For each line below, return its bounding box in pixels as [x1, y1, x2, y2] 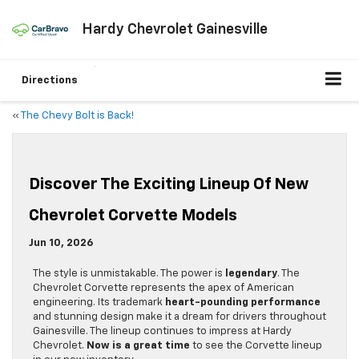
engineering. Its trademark [33, 297, 165, 309]
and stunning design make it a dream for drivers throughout [33, 312, 326, 323]
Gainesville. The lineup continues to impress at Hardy [33, 326, 292, 337]
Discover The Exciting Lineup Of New [29, 176, 309, 193]
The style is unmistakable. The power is [33, 268, 225, 280]
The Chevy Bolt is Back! [21, 111, 134, 122]
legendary [225, 268, 277, 280]
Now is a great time [87, 341, 190, 352]
